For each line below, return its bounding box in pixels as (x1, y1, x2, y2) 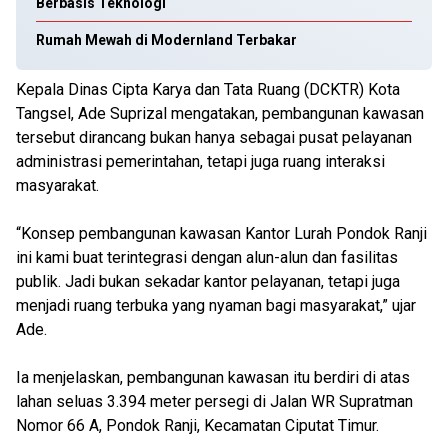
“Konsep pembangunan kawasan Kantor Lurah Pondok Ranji (16, 224, 427, 243)
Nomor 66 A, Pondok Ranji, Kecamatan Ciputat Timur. (16, 416, 379, 435)
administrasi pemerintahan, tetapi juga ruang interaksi (16, 152, 385, 171)
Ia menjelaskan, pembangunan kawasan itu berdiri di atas (16, 368, 410, 387)
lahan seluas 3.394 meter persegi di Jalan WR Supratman (16, 392, 413, 411)
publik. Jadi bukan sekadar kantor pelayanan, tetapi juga (16, 272, 400, 291)
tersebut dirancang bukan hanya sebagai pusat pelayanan (16, 128, 412, 147)
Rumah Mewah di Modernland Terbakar (36, 32, 297, 48)
